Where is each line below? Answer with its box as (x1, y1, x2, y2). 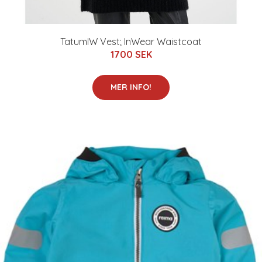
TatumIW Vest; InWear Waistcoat (60, 35, 202, 47)
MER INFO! (111, 81, 151, 92)
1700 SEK (110, 48, 152, 60)
